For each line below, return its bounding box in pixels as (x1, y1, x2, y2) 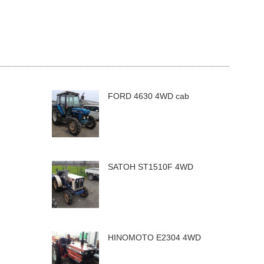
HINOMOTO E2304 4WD (108, 233, 201, 242)
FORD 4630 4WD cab (108, 91, 189, 101)
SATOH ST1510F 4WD (108, 162, 193, 171)
